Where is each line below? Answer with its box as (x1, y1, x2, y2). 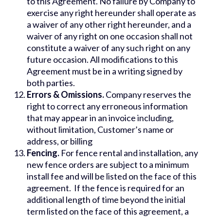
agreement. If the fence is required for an (27, 182, 184, 194)
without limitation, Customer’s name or (27, 124, 174, 135)
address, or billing (27, 136, 92, 147)
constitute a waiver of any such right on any (27, 42, 190, 54)
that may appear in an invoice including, (27, 112, 174, 124)
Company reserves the (106, 89, 191, 100)
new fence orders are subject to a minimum (27, 159, 189, 170)
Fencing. (27, 147, 59, 159)
